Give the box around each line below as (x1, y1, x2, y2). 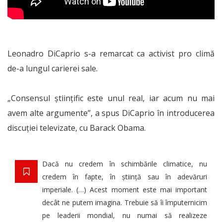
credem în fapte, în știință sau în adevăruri (42, 172, 207, 181)
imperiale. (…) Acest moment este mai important (42, 185, 207, 194)
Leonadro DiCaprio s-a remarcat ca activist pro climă (7, 48, 215, 59)
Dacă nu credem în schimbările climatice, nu (42, 159, 207, 168)
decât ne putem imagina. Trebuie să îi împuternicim (42, 198, 207, 207)
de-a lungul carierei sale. (7, 63, 98, 74)
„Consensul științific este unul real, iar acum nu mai (7, 93, 215, 104)
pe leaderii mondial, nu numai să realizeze (42, 211, 207, 220)
